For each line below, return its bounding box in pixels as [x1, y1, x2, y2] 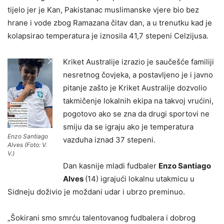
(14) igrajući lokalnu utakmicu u [85, 174, 194, 184]
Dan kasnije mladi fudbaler [63, 161, 158, 171]
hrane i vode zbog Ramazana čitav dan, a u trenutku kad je [7, 18, 212, 28]
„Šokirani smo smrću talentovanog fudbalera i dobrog [7, 213, 195, 223]
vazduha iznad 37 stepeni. [63, 135, 155, 145]
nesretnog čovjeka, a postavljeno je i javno [63, 70, 213, 80]
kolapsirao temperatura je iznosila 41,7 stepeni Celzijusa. [7, 31, 208, 41]
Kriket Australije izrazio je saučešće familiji [63, 57, 214, 67]
